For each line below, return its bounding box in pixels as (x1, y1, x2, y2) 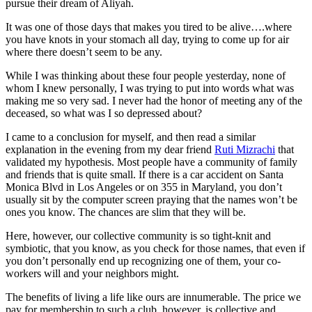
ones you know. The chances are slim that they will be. (6, 205, 246, 218)
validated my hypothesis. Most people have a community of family (6, 155, 297, 168)
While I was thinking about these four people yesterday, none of (6, 69, 286, 81)
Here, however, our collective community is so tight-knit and (6, 229, 271, 242)
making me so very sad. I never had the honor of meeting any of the (6, 94, 302, 107)
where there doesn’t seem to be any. (6, 45, 162, 58)
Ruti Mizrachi (214, 143, 275, 155)
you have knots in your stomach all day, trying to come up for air (6, 33, 289, 45)
